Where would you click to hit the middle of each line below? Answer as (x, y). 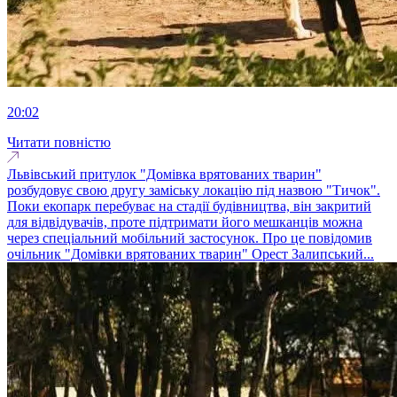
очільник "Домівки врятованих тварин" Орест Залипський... (191, 253)
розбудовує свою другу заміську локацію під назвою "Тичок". (194, 190)
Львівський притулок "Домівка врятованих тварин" (164, 174)
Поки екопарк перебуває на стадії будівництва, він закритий (189, 206)
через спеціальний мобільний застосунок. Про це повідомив (190, 237)
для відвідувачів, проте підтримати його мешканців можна (185, 222)
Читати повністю (59, 142)
